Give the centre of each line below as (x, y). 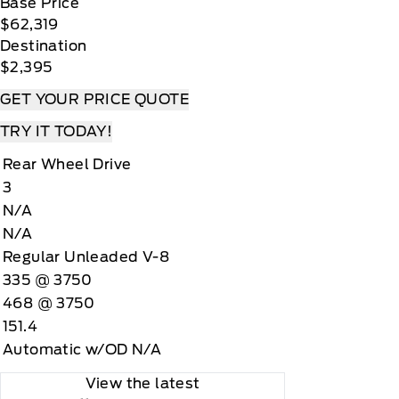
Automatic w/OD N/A (82, 350)
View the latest (142, 383)
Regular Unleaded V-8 (86, 257)
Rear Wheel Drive (67, 164)
